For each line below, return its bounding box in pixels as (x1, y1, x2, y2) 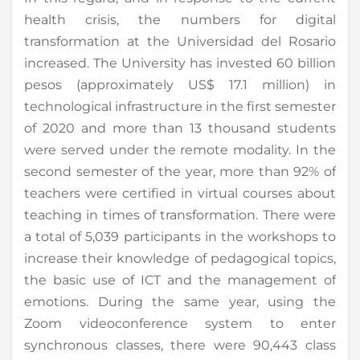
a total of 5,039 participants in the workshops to (24, 228, 336, 244)
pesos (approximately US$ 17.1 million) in (24, 76, 336, 92)
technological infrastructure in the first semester (24, 98, 336, 114)
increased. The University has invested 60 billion (24, 55, 336, 71)
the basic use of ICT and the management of (24, 272, 336, 288)
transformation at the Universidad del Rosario (24, 33, 336, 49)
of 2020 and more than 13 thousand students (24, 120, 336, 136)
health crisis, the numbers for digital (24, 11, 336, 27)
